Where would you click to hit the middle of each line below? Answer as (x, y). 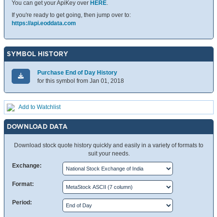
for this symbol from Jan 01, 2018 (81, 81)
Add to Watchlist (39, 107)
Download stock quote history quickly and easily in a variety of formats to (109, 146)
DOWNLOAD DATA (37, 127)
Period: (22, 203)
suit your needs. (109, 154)
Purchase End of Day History (77, 73)
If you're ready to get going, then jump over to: (71, 15)
